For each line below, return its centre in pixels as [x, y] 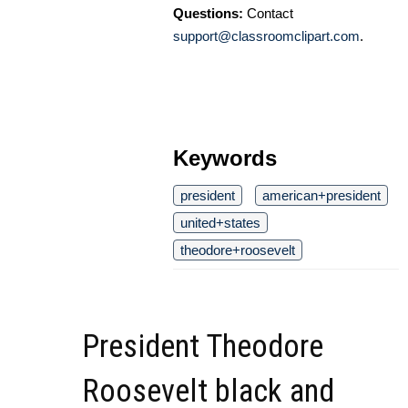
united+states [220, 222]
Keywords [225, 158]
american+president [321, 195]
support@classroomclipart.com [266, 36]
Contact [268, 13]
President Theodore [203, 346]
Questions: [208, 13]
